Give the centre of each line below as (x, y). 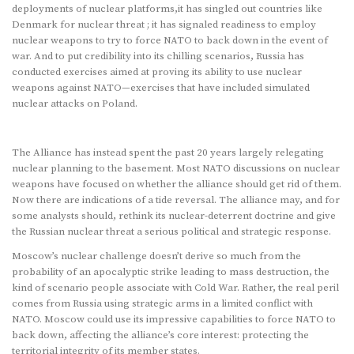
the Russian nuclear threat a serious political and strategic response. (171, 232)
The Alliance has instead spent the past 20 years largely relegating (168, 153)
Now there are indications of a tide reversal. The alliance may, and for (176, 200)
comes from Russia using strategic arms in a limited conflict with (162, 304)
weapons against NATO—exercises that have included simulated (161, 87)
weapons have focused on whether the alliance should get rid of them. (177, 185)
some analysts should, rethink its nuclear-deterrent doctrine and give (174, 216)
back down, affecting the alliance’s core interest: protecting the (160, 335)
